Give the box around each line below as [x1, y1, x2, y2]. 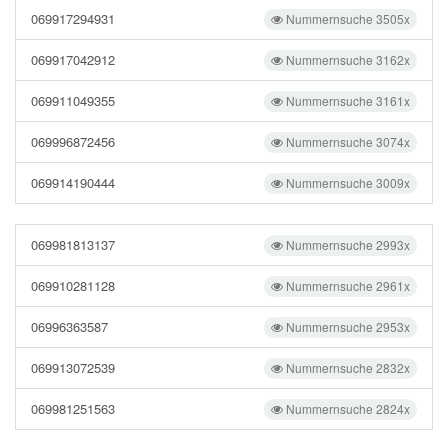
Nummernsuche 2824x [283, 400, 410, 417]
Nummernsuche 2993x [283, 236, 410, 253]
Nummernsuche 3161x [283, 92, 410, 109]
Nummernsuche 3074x [283, 133, 410, 150]
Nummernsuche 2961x [283, 277, 410, 294]
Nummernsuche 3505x [283, 10, 410, 27]
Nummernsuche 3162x [283, 51, 410, 68]
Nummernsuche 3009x [283, 174, 410, 191]
